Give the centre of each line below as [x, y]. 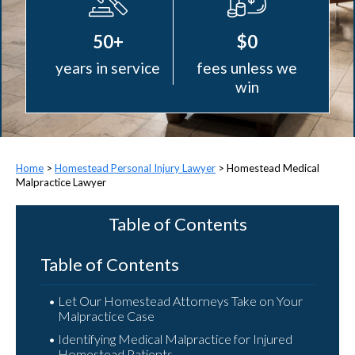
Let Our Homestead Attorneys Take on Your [181, 301]
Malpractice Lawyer [61, 182]
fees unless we [247, 68]
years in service [108, 68]
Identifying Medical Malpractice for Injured [176, 339]
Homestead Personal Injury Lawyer [135, 168]
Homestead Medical [273, 168]
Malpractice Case [107, 316]
